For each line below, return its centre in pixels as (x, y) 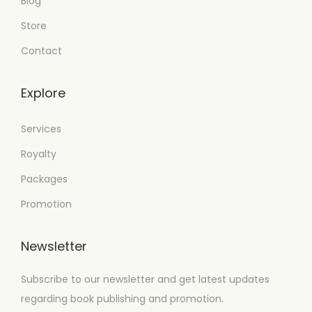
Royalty (39, 154)
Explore (43, 93)
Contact (41, 50)
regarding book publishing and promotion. (122, 298)
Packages (44, 179)
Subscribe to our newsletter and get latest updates (145, 279)
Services (41, 128)
